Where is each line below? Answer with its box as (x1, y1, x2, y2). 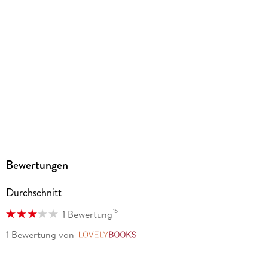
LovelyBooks (141, 228, 194, 242)
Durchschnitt (5, 184, 62, 200)
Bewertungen (5, 156, 68, 173)
